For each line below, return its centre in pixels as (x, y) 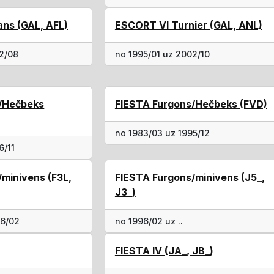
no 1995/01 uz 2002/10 (162, 54)
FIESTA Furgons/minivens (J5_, (190, 177)
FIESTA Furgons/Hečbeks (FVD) (191, 104)
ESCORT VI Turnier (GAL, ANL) (188, 25)
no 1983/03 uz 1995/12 (162, 133)
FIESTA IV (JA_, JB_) (164, 251)
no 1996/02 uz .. (149, 221)
